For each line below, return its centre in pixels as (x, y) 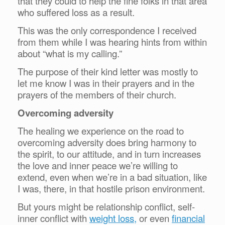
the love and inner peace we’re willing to (98, 165)
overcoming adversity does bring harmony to (107, 142)
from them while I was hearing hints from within (112, 41)
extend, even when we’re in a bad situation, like (112, 177)
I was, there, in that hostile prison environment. (113, 188)
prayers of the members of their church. (97, 94)
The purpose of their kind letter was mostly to (108, 71)
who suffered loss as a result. (77, 12)
